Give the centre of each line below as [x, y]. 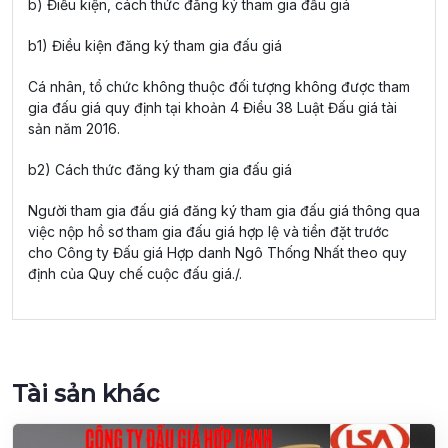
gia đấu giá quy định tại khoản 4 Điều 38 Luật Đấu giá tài [212, 107]
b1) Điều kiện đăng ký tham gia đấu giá [155, 45]
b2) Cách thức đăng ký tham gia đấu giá [160, 169]
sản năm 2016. [74, 128]
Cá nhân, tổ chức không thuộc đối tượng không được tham [219, 86]
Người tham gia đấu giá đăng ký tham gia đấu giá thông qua [224, 210]
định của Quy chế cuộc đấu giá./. [135, 273]
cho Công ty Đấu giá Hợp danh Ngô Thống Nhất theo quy [217, 252]
